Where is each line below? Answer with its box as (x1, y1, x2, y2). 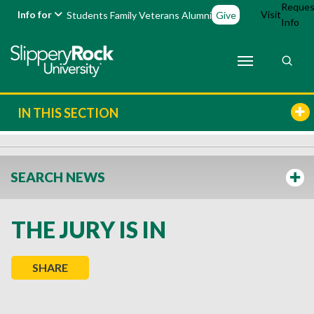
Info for (18, 8, 55, 20)
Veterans (139, 8, 180, 21)
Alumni (182, 8, 212, 21)
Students (67, 8, 109, 21)
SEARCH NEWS (11, 169, 105, 185)
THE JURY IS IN (11, 216, 166, 243)
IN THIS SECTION (18, 105, 118, 121)
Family (110, 8, 137, 21)
